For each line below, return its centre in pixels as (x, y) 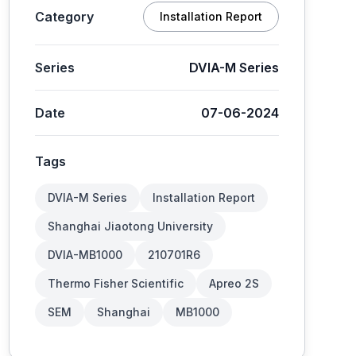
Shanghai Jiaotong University (130, 226)
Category (64, 17)
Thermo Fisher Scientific (115, 283)
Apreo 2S (234, 283)
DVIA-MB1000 (85, 255)
